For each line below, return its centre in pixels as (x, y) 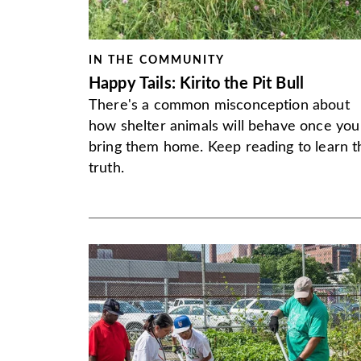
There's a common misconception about (219, 106)
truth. (106, 168)
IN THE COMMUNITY (157, 60)
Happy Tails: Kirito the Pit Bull (197, 84)
